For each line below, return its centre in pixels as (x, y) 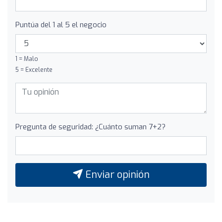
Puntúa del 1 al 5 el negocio (61, 25)
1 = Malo (27, 59)
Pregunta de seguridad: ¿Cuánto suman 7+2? (90, 127)
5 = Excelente (34, 70)
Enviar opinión (116, 174)
